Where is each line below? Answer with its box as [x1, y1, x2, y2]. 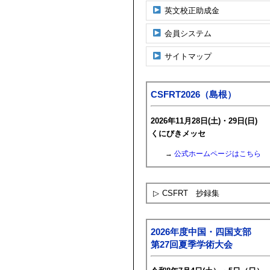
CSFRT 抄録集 [162, 189, 219, 198]
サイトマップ [165, 52, 212, 61]
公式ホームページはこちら [174, 149, 261, 159]
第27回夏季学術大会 [151, 240, 233, 250]
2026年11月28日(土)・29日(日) [151, 116, 257, 125]
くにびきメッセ [151, 128, 206, 138]
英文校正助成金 [165, 6, 220, 15]
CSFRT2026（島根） [151, 90, 236, 99]
